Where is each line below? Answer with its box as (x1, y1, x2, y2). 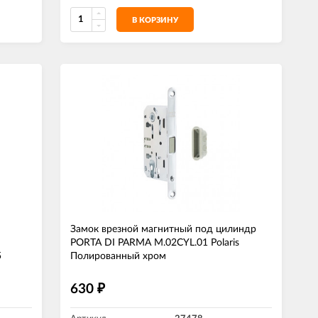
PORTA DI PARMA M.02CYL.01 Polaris (70, 238, 239, 248)
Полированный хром (70, 251, 166, 261)
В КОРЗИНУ (132, 16, 178, 24)
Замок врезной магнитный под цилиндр (70, 224, 256, 234)
